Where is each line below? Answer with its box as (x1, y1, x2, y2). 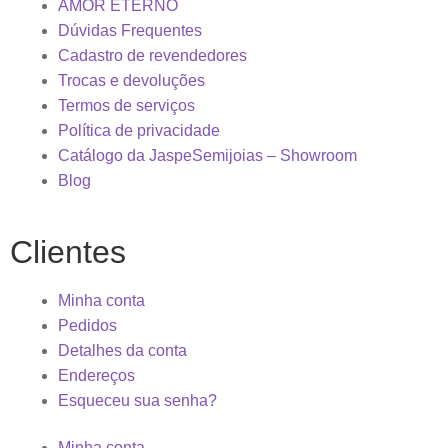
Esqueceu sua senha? (58, 391, 217, 409)
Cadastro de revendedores (58, 47, 247, 64)
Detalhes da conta (58, 341, 187, 359)
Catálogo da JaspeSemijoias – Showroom (58, 147, 357, 164)
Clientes (10, 233, 126, 270)
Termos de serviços (58, 97, 195, 114)
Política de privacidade (58, 122, 220, 139)
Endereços (58, 366, 135, 384)
